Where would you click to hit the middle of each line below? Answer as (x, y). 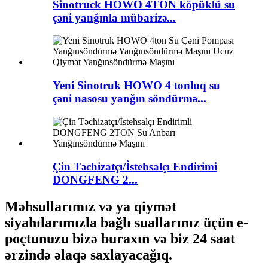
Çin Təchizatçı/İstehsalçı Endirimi (135, 166)
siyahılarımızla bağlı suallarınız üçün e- (127, 222)
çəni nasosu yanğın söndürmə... (130, 99)
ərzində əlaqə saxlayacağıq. (89, 255)
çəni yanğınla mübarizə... (114, 17)
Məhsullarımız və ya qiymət (91, 206)
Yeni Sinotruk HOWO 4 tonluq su (136, 86)
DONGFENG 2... (95, 179)
